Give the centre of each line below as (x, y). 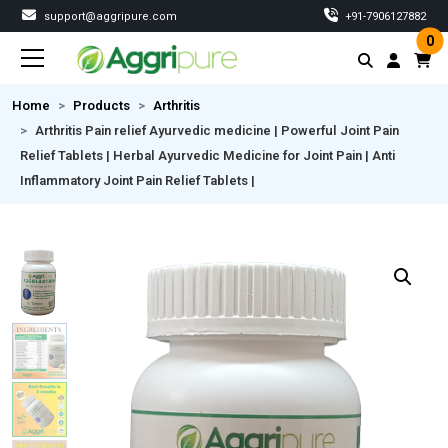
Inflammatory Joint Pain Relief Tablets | (137, 181)
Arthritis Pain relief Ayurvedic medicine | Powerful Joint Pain (217, 131)
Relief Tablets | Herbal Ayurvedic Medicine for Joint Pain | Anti (207, 156)
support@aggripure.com (109, 16)
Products (101, 106)
